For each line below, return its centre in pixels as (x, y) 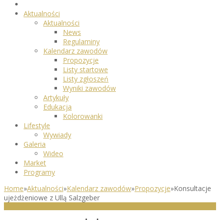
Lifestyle (37, 125)
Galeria (35, 144)
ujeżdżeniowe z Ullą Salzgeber (52, 198)
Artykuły (56, 97)
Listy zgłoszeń (86, 79)
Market (35, 163)
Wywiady (57, 135)
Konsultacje (192, 188)
